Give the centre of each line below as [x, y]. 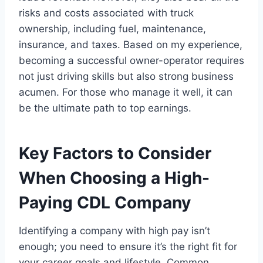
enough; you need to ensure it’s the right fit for [128, 246]
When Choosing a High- [114, 178]
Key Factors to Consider [115, 153]
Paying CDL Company [105, 202]
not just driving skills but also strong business [126, 76]
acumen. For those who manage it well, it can [126, 92]
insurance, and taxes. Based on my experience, [131, 44]
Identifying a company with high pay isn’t [114, 230]
